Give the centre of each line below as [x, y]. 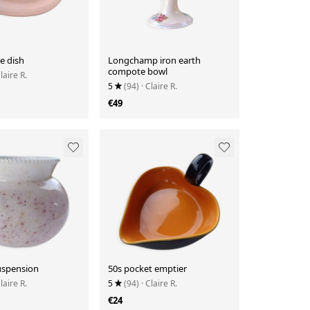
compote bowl [138, 71]
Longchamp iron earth [155, 60]
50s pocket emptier [148, 268]
